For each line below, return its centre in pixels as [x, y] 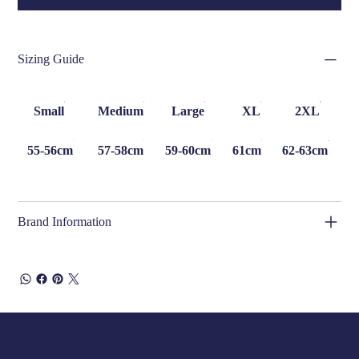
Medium [119, 111]
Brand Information [65, 222]
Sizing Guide [51, 59]
